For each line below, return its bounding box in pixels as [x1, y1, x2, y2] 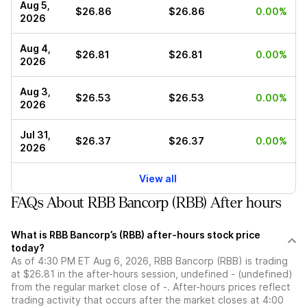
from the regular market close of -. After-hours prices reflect [11, 281, 291, 293]
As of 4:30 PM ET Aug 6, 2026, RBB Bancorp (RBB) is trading [11, 255, 288, 267]
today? [11, 242, 45, 254]
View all [138, 172, 177, 184]
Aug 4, [20, 42, 51, 55]
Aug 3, [20, 86, 51, 98]
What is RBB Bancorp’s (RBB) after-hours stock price [11, 229, 260, 241]
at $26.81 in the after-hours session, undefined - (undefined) [11, 268, 293, 280]
